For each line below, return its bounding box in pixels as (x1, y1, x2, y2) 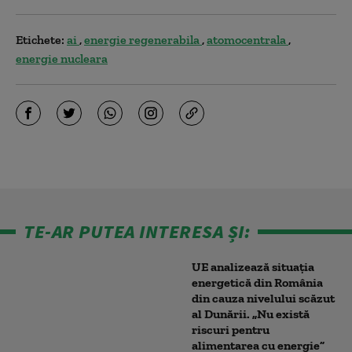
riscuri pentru (192, 322, 269, 337)
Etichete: (16, 32, 64, 47)
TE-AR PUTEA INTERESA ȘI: (24, 219, 250, 244)
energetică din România (192, 275, 323, 290)
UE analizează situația (192, 259, 314, 274)
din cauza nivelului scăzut (192, 291, 335, 306)
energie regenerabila (84, 32, 202, 47)
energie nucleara (16, 51, 108, 66)
